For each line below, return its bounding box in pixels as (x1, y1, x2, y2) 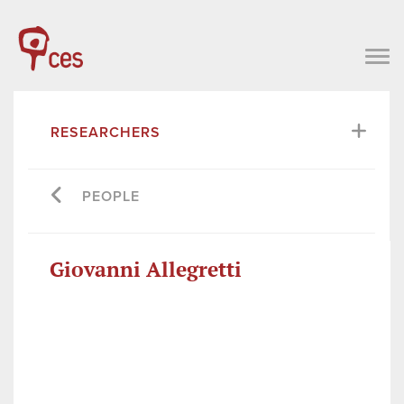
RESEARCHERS (50, 123, 161, 142)
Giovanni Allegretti (50, 254, 242, 283)
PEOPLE (82, 187, 140, 206)
